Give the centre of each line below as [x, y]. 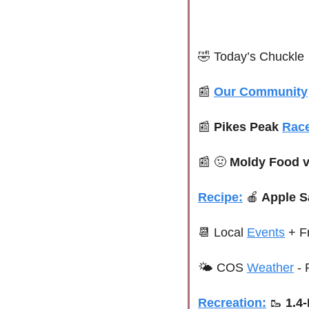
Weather [270, 268]
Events [266, 233]
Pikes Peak [248, 127]
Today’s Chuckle [257, 57]
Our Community [261, 92]
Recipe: [220, 198]
